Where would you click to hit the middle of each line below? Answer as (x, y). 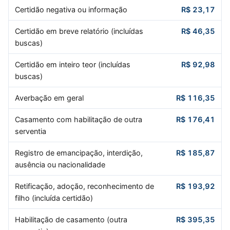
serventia (30, 131)
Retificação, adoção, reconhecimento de (84, 186)
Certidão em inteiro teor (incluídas (72, 64)
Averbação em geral (49, 98)
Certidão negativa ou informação (71, 9)
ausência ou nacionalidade (60, 164)
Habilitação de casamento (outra (71, 219)
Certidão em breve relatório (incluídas (79, 31)
